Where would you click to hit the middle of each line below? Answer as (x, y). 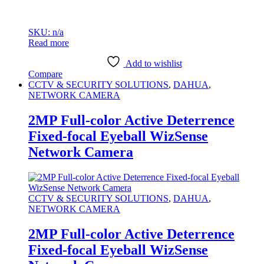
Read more (49, 43)
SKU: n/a (46, 32)
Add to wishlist (154, 64)
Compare (45, 74)
